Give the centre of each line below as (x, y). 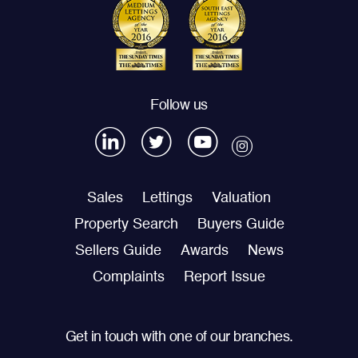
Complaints (129, 277)
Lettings (167, 198)
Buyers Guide (241, 224)
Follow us (179, 105)
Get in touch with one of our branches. (179, 337)
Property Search (126, 224)
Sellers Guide (118, 251)
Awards (204, 251)
